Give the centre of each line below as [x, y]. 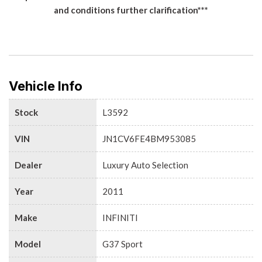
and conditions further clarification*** [131, 10]
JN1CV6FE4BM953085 [149, 138]
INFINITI [120, 217]
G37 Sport [123, 244]
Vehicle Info [46, 86]
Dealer [28, 165]
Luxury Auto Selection [145, 165]
